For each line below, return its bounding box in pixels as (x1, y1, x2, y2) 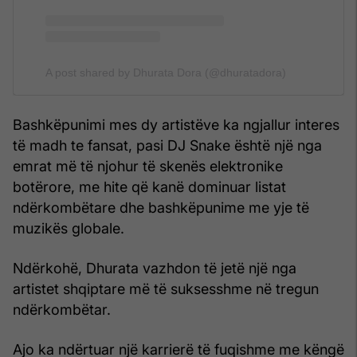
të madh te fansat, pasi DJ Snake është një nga (13, 136, 322, 154)
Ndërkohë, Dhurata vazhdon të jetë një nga (13, 259, 296, 277)
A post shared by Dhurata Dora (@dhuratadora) (45, 65, 286, 79)
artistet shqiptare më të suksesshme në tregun (13, 280, 319, 297)
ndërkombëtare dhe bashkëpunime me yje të (13, 198, 309, 216)
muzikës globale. (13, 219, 124, 237)
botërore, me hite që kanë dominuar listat (13, 178, 286, 195)
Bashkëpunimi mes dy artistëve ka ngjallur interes (13, 116, 339, 133)
